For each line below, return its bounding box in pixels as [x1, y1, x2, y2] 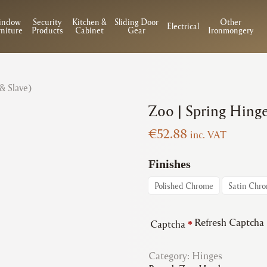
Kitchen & [72, 17, 107, 27]
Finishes [148, 157, 191, 170]
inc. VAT [190, 128, 226, 141]
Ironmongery [208, 25, 254, 36]
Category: [148, 249, 192, 262]
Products [31, 25, 63, 36]
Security [33, 17, 62, 27]
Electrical [167, 21, 200, 32]
